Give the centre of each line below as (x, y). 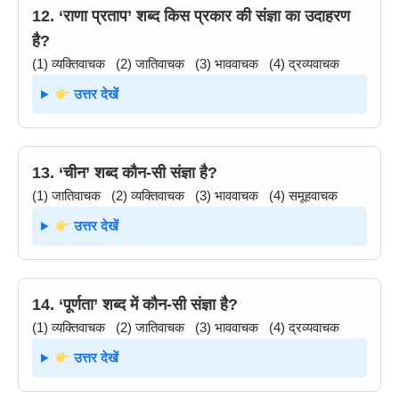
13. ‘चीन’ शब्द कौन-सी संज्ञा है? (125, 173)
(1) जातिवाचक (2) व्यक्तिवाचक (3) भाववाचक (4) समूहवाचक (185, 195)
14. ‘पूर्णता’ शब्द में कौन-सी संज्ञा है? (135, 305)
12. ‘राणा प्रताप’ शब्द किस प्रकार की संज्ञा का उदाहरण (191, 16)
